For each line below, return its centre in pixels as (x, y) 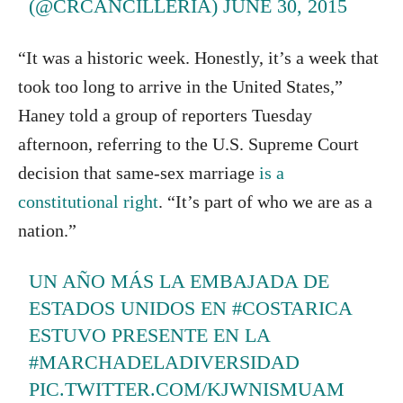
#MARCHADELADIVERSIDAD (165, 362)
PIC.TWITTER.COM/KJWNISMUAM (187, 389)
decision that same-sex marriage (139, 172)
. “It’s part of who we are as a (265, 201)
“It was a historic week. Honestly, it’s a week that (198, 57)
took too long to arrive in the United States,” (180, 86)
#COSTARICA (292, 308)
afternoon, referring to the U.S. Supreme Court (188, 143)
